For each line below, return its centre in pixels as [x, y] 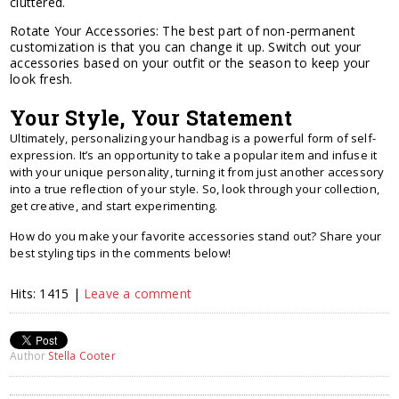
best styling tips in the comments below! [121, 252]
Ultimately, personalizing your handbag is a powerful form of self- [193, 138]
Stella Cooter [82, 355]
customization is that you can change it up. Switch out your [186, 46]
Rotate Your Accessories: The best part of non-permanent [183, 30]
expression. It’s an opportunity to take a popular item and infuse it [194, 155]
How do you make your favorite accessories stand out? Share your [196, 236]
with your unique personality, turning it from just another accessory [197, 171]
